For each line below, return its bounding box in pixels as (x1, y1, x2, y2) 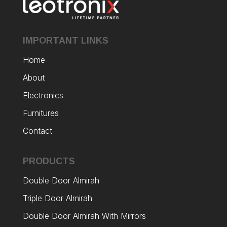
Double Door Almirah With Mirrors (22, 211, 148, 221)
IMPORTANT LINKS (22, 35, 108, 46)
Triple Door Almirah (22, 193, 95, 204)
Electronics (22, 90, 63, 101)
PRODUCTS (22, 156, 75, 167)
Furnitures (22, 108, 59, 119)
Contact (22, 126, 55, 136)
